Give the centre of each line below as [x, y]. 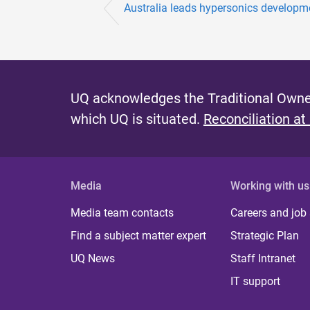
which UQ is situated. [137, 119]
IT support [256, 282]
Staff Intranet [263, 259]
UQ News [93, 259]
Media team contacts [122, 213]
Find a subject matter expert [138, 236]
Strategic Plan [265, 236]
